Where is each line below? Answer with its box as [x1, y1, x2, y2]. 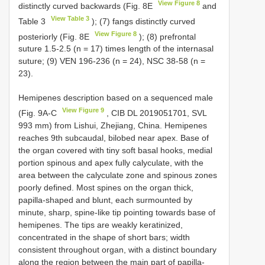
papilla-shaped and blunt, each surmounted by [18, 195, 192, 205]
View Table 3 [51, 14, 90, 22]
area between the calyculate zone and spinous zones [18, 170, 217, 180]
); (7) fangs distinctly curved [89, 16, 196, 26]
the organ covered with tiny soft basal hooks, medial [18, 145, 212, 155]
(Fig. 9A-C [18, 108, 59, 118]
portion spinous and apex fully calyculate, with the [18, 157, 203, 167]
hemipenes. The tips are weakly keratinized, [18, 219, 183, 230]
